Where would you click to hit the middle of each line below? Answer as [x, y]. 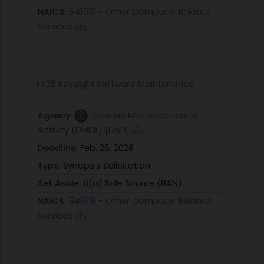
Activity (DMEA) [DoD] [84, 130]
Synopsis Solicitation [107, 165]
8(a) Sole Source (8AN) [133, 183]
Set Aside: [60, 183]
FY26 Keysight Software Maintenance [115, 83]
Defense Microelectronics [144, 115]
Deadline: [59, 148]
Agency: [56, 115]
